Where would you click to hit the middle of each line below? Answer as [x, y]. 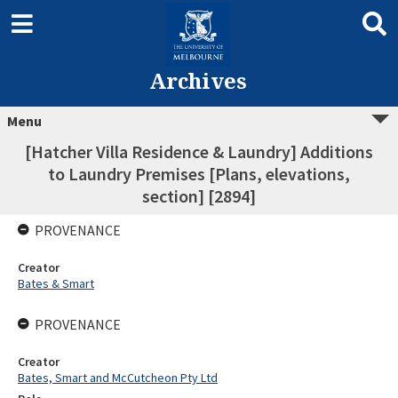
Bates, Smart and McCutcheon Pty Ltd [118, 378]
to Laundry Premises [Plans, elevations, [199, 174]
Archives [198, 80]
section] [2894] [199, 196]
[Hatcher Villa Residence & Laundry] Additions [199, 151]
